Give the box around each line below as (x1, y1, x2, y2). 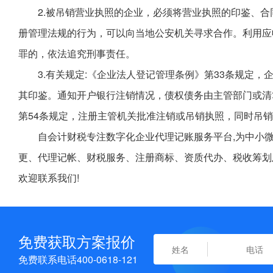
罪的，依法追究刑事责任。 (18, 46, 135, 60)
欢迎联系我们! (18, 171, 79, 185)
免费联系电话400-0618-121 (18, 252, 138, 266)
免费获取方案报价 (18, 230, 135, 252)
